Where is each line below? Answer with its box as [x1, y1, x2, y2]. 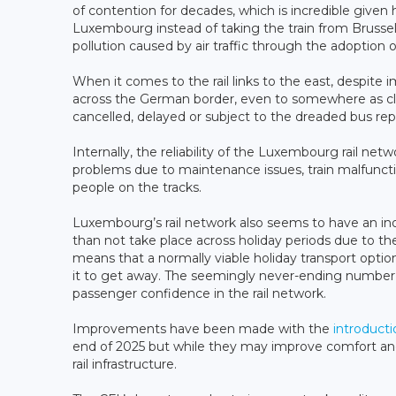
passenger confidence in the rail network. [72, 286, 326, 302]
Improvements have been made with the [72, 321, 333, 338]
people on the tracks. [72, 179, 202, 196]
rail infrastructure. [72, 356, 177, 373]
